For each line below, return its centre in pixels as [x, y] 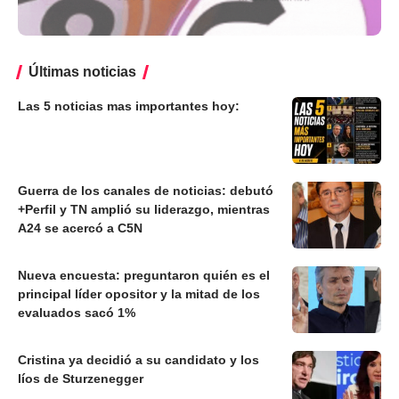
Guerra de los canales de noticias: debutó [146, 190]
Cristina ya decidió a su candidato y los [138, 359]
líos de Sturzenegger [81, 378]
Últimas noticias [82, 71]
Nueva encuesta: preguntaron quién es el [144, 275]
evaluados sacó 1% [77, 312]
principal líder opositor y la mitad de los [139, 293]
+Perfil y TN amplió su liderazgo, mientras [144, 209]
